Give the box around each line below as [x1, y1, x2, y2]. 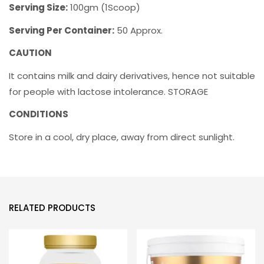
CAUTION [9, 47, 52, 59]
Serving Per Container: [9, 24, 114, 37]
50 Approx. [114, 24, 163, 37]
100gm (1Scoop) [68, 1, 140, 14]
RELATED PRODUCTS [9, 202, 95, 214]
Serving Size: [9, 1, 68, 14]
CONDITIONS [9, 108, 68, 120]
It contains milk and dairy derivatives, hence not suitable [9, 69, 255, 82]
